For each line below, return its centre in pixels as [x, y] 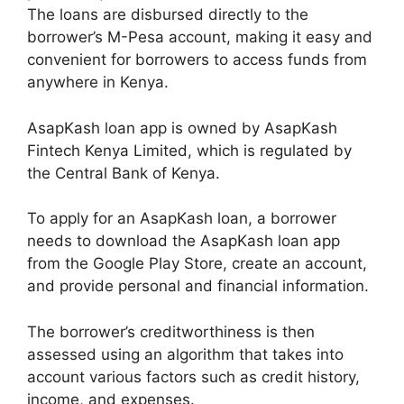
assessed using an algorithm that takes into [185, 354]
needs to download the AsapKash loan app [184, 241]
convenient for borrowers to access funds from [197, 60]
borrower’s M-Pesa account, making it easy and [200, 37]
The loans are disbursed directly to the [168, 14]
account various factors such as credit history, [193, 376]
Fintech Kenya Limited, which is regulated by [189, 150]
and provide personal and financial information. [198, 286]
